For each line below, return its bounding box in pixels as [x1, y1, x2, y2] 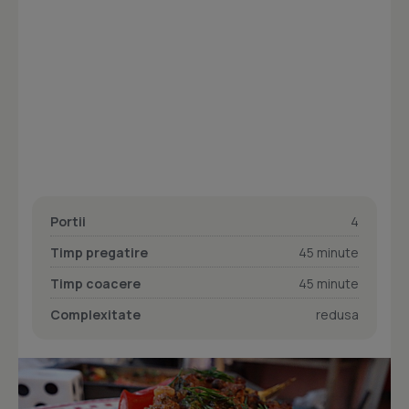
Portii [50, 213, 86, 230]
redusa [316, 306, 359, 323]
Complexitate [50, 306, 141, 323]
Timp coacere [50, 275, 141, 292]
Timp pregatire [50, 244, 148, 261]
